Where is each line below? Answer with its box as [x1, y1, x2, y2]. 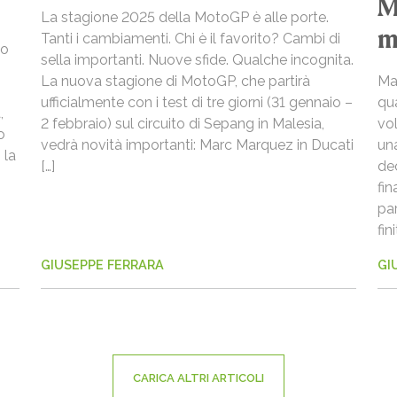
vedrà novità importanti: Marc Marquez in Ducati [41, 136, 354, 153]
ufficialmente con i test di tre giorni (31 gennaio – [41, 93, 353, 111]
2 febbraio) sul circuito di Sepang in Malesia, [41, 114, 324, 132]
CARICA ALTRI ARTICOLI [133, 370, 264, 385]
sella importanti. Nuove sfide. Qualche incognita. [41, 51, 354, 68]
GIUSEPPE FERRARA [41, 256, 164, 272]
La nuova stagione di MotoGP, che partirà [41, 72, 310, 90]
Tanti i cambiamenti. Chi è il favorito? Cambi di [41, 29, 340, 47]
